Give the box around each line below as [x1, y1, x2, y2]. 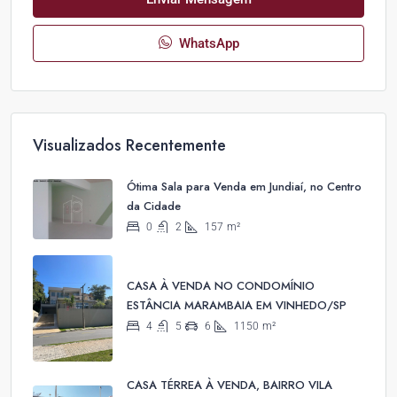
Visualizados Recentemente [33, 134, 226, 157]
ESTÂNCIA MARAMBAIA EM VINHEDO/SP [127, 296, 346, 314]
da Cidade [127, 198, 181, 214]
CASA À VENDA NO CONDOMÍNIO [127, 276, 315, 294]
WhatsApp [175, 35, 239, 51]
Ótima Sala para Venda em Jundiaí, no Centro [127, 178, 362, 195]
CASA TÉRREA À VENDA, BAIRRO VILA [127, 376, 332, 393]
